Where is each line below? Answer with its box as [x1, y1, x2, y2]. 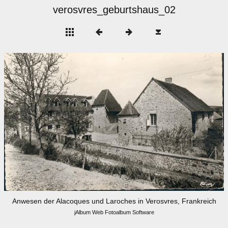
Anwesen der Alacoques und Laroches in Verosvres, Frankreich [12, 197, 216, 206]
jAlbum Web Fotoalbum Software [74, 209, 154, 216]
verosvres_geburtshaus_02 [52, 4, 176, 15]
